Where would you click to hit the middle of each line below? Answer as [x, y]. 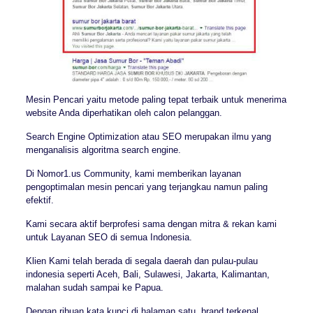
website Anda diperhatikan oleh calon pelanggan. [124, 112]
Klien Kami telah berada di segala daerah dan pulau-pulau [141, 261]
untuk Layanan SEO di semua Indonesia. [109, 237]
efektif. [39, 200]
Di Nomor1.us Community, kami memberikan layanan [133, 173]
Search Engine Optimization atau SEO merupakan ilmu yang [148, 136]
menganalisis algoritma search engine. [103, 150]
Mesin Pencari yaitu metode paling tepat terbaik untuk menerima [156, 99]
